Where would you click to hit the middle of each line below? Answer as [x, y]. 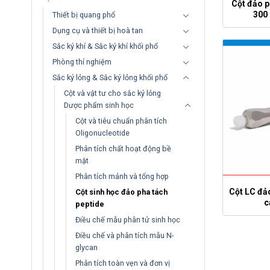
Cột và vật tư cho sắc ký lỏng [112, 93]
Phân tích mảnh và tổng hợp [122, 176]
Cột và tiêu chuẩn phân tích [121, 121]
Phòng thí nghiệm [82, 62]
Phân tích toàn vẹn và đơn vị [123, 263]
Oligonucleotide [102, 133]
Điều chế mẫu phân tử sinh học [128, 220]
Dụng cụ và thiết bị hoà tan [98, 30]
